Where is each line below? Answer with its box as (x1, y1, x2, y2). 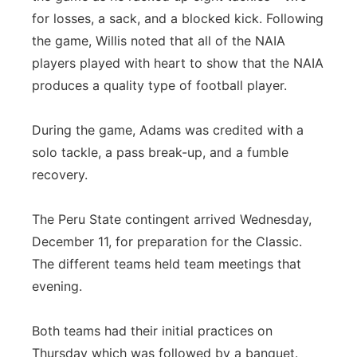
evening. (32, 278, 82, 294)
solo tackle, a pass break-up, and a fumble (32, 144, 288, 160)
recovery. (32, 167, 88, 182)
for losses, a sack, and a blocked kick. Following (32, 10, 324, 26)
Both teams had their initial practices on (32, 323, 273, 339)
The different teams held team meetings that (32, 256, 301, 272)
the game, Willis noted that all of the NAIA (32, 33, 285, 49)
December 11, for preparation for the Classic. (32, 233, 302, 249)
